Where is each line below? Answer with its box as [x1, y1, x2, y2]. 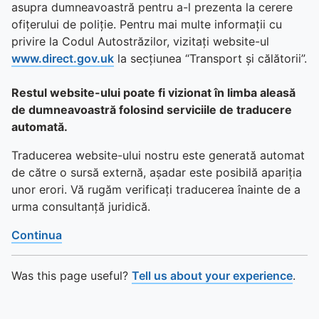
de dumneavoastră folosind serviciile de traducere [11, 103, 292, 117]
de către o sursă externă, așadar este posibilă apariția [11, 165, 302, 179]
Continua [11, 228, 62, 242]
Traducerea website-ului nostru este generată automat [11, 148, 305, 162]
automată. [11, 120, 68, 134]
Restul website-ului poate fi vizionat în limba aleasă [11, 85, 296, 100]
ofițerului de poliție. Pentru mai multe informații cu [11, 17, 282, 31]
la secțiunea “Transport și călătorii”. [114, 51, 307, 66]
